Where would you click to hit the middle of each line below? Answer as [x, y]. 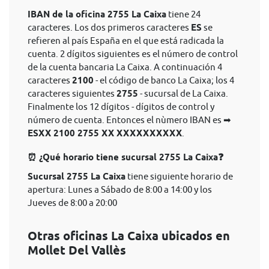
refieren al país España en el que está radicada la [126, 41]
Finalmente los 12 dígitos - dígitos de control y [121, 107]
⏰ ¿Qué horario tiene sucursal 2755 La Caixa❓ [125, 157]
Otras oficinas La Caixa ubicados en [129, 236]
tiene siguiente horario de [179, 176]
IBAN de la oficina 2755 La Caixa [97, 14]
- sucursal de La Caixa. [183, 93]
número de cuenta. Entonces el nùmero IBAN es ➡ [129, 120]
